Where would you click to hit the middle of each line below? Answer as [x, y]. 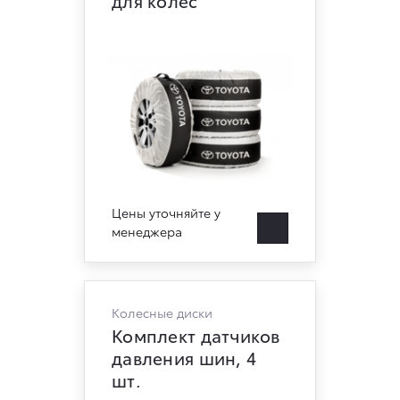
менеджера [147, 231]
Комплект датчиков [196, 335]
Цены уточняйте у [166, 212]
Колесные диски [162, 312]
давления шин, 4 [184, 358]
